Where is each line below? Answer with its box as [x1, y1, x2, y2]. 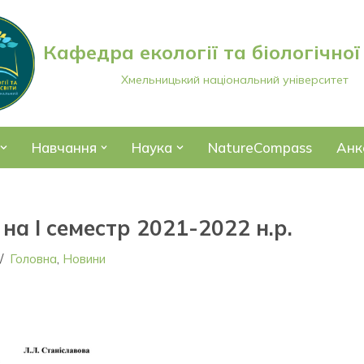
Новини [63, 251, 106, 266]
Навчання [31, 139, 97, 156]
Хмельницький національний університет [121, 72, 349, 87]
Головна [10, 251, 58, 266]
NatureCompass [207, 139, 312, 156]
